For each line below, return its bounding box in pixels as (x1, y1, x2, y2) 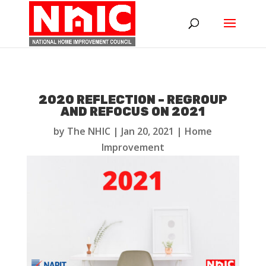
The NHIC (67, 125, 111, 138)
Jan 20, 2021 (121, 125, 175, 138)
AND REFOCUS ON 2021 (61, 104, 205, 119)
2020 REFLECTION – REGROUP (38, 93, 227, 107)
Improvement (101, 141, 164, 154)
